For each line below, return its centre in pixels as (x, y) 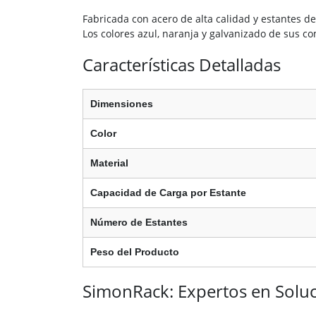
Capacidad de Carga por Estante (168, 193)
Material (109, 163)
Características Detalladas (182, 65)
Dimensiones (122, 104)
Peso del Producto (135, 252)
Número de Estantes (139, 223)
